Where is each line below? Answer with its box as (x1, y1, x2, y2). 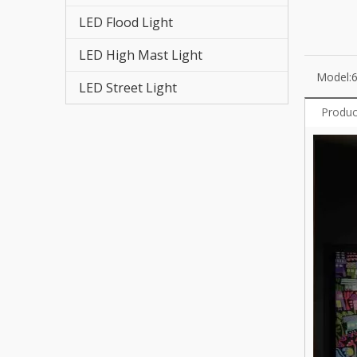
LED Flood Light (79, 14, 173, 31)
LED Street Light (79, 79, 177, 96)
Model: (316, 69, 351, 84)
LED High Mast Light (79, 46, 202, 64)
